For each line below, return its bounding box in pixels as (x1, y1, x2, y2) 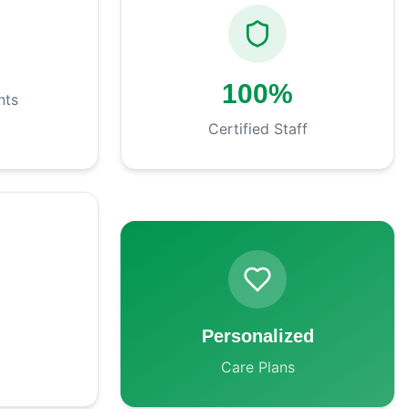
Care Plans (220, 357, 295, 376)
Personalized (201, 325, 314, 346)
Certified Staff (207, 119, 308, 138)
